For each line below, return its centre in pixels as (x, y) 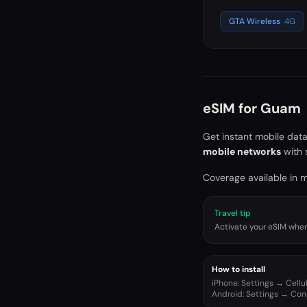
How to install (238, 269)
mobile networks (242, 151)
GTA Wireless (255, 21)
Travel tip (233, 213)
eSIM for (232, 108)
